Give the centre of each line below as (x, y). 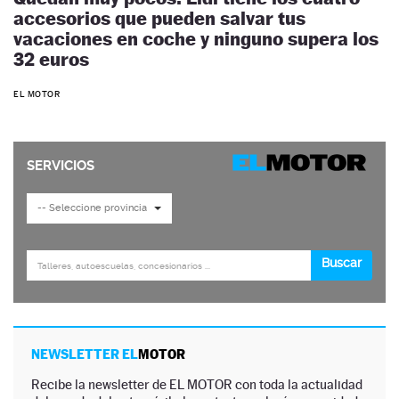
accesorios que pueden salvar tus (159, 19)
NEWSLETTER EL (85, 354)
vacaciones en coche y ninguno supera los (196, 39)
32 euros (51, 60)
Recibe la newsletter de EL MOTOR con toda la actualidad (197, 384)
